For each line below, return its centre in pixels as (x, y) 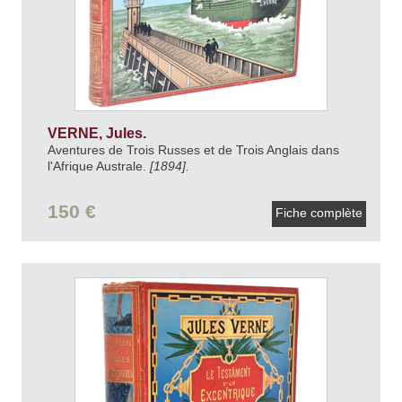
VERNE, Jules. (98, 133)
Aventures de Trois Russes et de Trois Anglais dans (193, 149)
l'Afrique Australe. (98, 166)
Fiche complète (319, 213)
